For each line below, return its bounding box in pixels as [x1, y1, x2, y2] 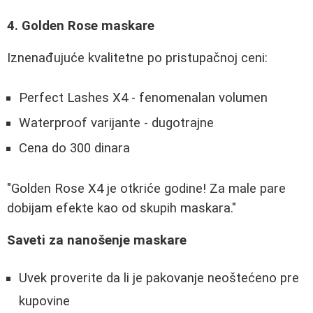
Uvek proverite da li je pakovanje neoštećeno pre [19, 270, 299, 286]
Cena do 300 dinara [19, 140, 130, 156]
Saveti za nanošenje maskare [7, 233, 187, 249]
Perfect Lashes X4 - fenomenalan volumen [19, 89, 268, 105]
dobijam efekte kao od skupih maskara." [7, 200, 236, 216]
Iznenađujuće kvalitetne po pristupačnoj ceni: [7, 50, 268, 66]
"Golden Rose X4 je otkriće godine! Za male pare [7, 180, 286, 196]
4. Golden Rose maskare [7, 17, 154, 34]
